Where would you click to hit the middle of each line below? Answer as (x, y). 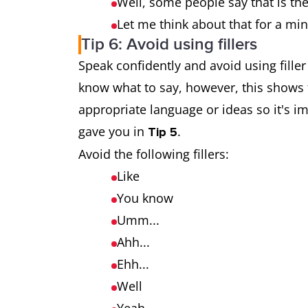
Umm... (138, 220)
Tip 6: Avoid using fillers (169, 44)
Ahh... (133, 242)
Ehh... (133, 264)
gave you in (113, 131)
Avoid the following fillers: (154, 154)
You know (145, 198)
